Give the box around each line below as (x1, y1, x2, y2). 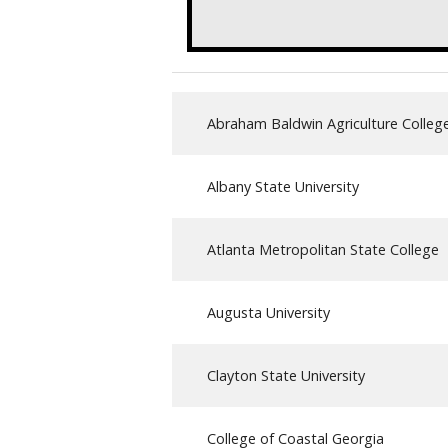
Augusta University (207, 302, 330, 322)
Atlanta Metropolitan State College (207, 239, 439, 259)
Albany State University (207, 176, 359, 196)
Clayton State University (207, 365, 365, 385)
